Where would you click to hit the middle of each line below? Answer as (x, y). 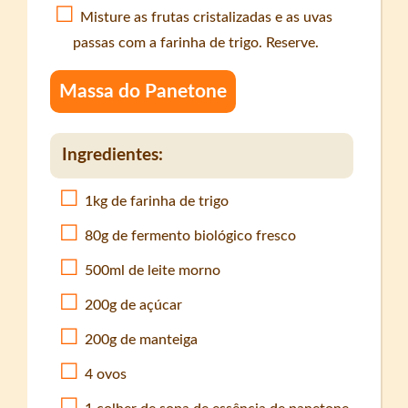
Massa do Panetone (143, 92)
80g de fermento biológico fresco (191, 236)
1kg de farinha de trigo (157, 202)
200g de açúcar (134, 306)
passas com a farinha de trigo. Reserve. (196, 43)
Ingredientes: (113, 155)
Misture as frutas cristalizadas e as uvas (207, 18)
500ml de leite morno (153, 271)
